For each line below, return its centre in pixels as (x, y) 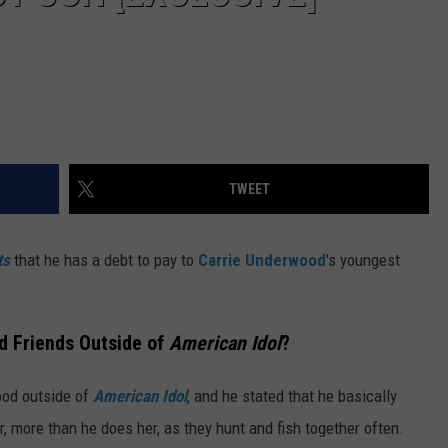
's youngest (363, 260)
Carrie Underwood (262, 260)
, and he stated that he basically (292, 395)
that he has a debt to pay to (104, 260)
